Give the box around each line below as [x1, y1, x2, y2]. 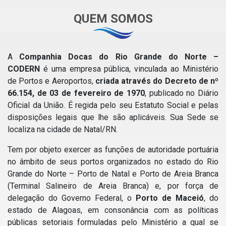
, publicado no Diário [145, 88, 218, 98]
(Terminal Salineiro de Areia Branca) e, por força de [8, 181, 218, 191]
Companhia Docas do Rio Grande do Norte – [19, 52, 218, 62]
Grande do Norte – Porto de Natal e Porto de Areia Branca [8, 169, 218, 179]
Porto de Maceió [136, 193, 204, 203]
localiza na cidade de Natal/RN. [8, 125, 118, 134]
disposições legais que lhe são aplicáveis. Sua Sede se [8, 112, 218, 122]
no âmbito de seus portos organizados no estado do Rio [8, 157, 218, 166]
